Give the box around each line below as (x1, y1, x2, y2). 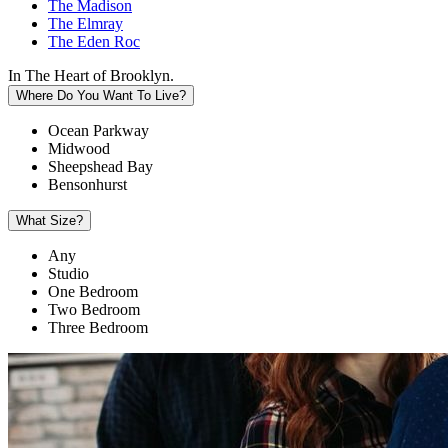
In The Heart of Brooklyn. (8, 67, 174, 84)
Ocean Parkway (48, 122, 149, 139)
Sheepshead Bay (48, 158, 153, 175)
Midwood (48, 140, 110, 157)
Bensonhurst (48, 176, 127, 193)
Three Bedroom (48, 319, 148, 336)
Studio (48, 265, 89, 282)
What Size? (16, 213, 83, 228)
